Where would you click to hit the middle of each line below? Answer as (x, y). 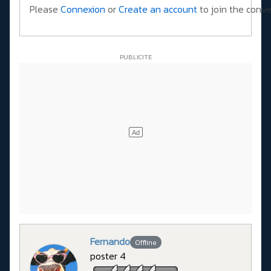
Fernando (110, 241)
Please (45, 9)
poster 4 (108, 256)
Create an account (158, 9)
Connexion (83, 9)
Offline (145, 242)
